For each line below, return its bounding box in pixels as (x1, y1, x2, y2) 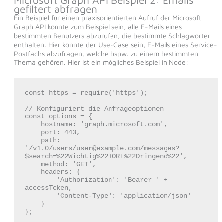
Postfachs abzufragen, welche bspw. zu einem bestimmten (13, 49, 198, 57)
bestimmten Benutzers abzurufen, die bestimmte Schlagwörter (13, 31, 210, 40)
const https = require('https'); (24, 89, 148, 97)
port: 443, (24, 128, 41, 137)
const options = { (24, 112, 92, 121)
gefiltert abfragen (13, 2, 97, 15)
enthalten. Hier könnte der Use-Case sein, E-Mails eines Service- (13, 40, 217, 49)
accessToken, (24, 184, 72, 192)
